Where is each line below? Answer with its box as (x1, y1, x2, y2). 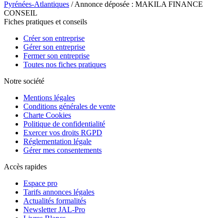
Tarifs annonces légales (23, 187, 94, 196)
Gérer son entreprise (23, 42, 85, 51)
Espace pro (23, 179, 57, 187)
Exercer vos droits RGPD (23, 128, 102, 137)
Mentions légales (23, 93, 75, 102)
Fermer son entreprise (23, 51, 90, 60)
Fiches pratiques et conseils (4, 17, 87, 26)
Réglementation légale (23, 137, 91, 145)
